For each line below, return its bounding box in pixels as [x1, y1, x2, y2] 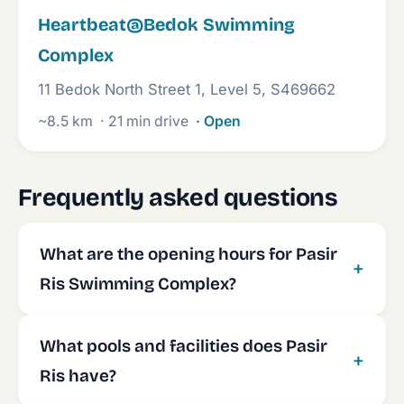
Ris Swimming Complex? [40, 273, 236, 294]
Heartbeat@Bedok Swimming [38, 14, 295, 35]
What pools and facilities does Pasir [40, 335, 327, 356]
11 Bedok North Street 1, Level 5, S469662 [38, 80, 335, 98]
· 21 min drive [100, 113, 188, 130]
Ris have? [40, 365, 116, 386]
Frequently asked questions [18, 183, 337, 212]
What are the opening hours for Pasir [40, 243, 337, 264]
